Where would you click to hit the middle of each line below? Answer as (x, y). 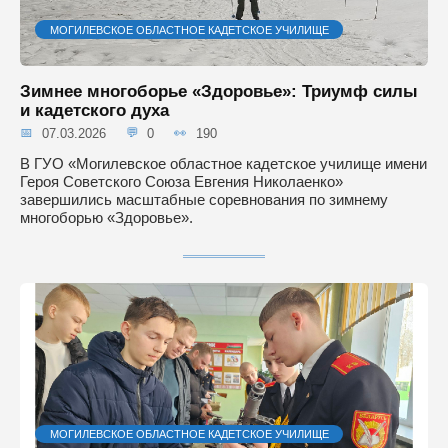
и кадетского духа (94, 109)
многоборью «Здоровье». (106, 217)
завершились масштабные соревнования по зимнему (204, 199)
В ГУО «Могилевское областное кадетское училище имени (223, 163)
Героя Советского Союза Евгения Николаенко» (181, 181)
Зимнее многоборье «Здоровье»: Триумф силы (219, 90)
